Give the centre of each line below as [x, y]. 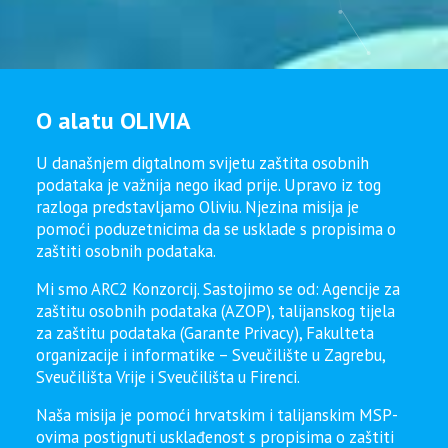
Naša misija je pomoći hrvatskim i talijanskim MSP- [217, 415]
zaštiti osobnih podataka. [126, 251]
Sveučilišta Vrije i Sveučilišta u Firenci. [168, 377]
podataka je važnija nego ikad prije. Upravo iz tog [208, 185]
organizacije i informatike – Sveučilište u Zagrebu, [210, 355]
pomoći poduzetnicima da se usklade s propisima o [216, 229]
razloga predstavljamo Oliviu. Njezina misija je [197, 207]
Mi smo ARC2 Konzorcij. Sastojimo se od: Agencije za [218, 289]
